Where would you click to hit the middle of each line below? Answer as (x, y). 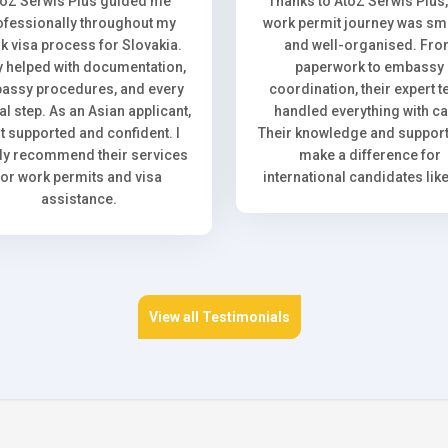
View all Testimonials (219, 317)
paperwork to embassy (369, 67)
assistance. (78, 199)
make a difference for (369, 155)
